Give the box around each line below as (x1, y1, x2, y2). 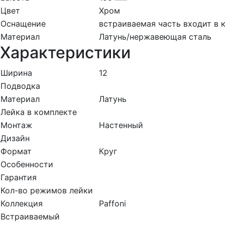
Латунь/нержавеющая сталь (99, 32, 211, 42)
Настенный (99, 120, 143, 131)
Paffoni (99, 198, 126, 209)
